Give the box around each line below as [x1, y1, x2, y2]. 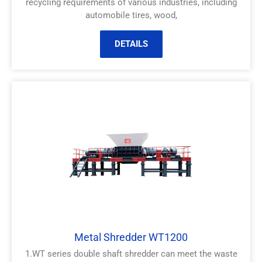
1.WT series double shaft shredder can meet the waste [25, 248, 237, 259]
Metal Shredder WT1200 [74, 230, 188, 243]
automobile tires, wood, [85, 10, 177, 21]
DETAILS [114, 38, 148, 49]
